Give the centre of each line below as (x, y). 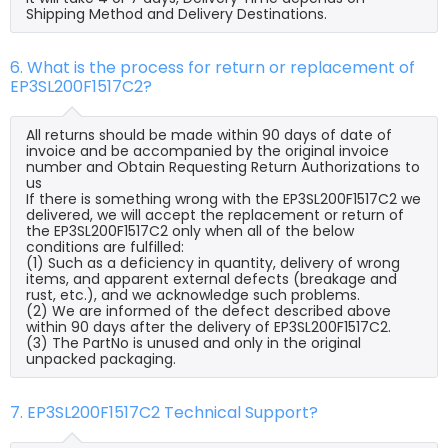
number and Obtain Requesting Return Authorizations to (223, 166)
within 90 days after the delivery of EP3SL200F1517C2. (208, 326)
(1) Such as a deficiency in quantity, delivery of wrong (213, 262)
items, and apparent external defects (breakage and (211, 278)
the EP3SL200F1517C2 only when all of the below (190, 230)
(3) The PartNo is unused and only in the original (193, 342)
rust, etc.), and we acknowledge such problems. (193, 294)
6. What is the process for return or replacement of (212, 67)
